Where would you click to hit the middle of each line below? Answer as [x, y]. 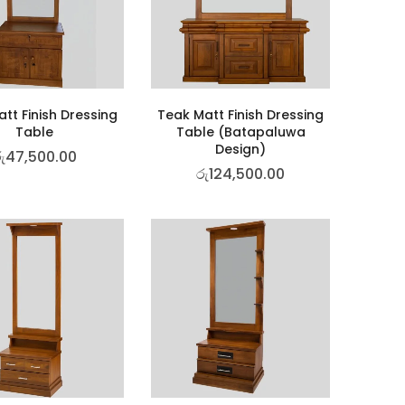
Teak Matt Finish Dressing [240, 114]
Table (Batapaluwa [240, 132]
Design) [240, 149]
